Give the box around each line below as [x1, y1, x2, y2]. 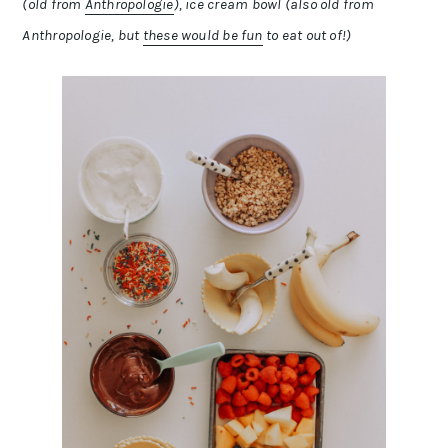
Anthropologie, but [22, 25, 143, 44]
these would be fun [142, 25, 263, 44]
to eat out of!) [262, 25, 352, 44]
